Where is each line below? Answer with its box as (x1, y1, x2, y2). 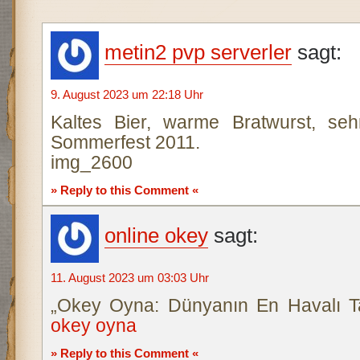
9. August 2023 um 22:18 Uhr (50, 88, 203, 101)
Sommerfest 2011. (50, 132, 200, 153)
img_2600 (50, 152, 133, 173)
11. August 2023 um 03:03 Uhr (50, 271, 209, 284)
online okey (104, 223, 208, 247)
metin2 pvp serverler (104, 40, 292, 64)
